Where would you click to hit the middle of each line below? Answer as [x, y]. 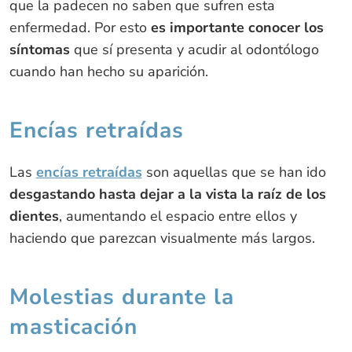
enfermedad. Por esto [78, 27]
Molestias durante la [121, 297]
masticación [73, 326]
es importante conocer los [235, 27]
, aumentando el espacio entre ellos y [178, 216]
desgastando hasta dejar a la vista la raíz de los [167, 194]
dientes [34, 216]
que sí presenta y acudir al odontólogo [194, 49]
